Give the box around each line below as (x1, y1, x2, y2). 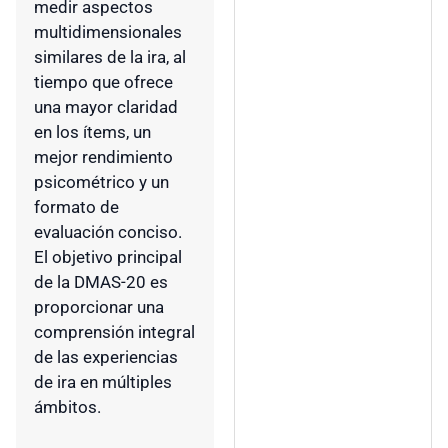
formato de (34, 197, 119, 218)
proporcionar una (34, 297, 164, 318)
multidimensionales (34, 22, 182, 43)
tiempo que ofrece (34, 72, 173, 93)
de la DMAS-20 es (34, 272, 168, 293)
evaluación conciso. (34, 222, 182, 243)
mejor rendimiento (34, 147, 173, 168)
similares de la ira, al (34, 47, 186, 68)
